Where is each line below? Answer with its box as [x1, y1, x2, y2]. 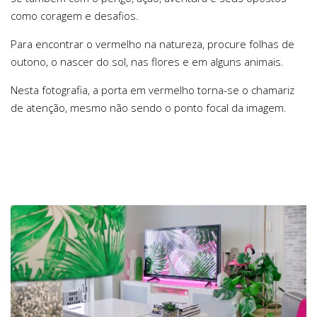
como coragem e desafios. [11, 8, 139, 23]
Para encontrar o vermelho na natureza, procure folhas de [11, 36, 294, 51]
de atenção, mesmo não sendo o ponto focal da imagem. [11, 100, 287, 115]
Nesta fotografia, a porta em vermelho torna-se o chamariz [11, 82, 294, 97]
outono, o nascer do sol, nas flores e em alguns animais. [11, 54, 284, 69]
